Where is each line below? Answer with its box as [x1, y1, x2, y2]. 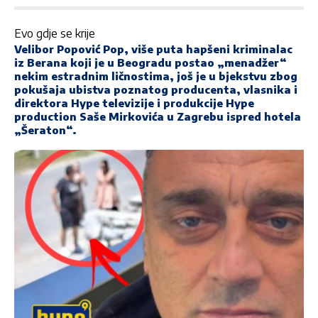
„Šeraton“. [14, 124, 77, 137]
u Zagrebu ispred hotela [164, 110, 301, 124]
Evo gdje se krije [14, 26, 95, 41]
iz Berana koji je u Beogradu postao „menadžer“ [14, 56, 287, 70]
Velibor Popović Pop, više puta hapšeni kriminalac [14, 43, 292, 56]
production [14, 110, 79, 124]
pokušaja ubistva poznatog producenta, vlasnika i [14, 83, 297, 97]
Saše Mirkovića [79, 110, 164, 124]
